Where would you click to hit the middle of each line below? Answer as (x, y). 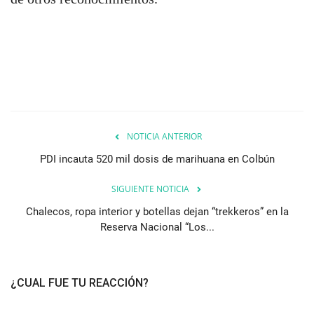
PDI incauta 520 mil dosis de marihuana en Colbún (157, 159)
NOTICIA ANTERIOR (164, 137)
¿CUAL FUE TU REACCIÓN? (80, 283)
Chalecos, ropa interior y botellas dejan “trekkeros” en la (157, 212)
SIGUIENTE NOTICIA (150, 189)
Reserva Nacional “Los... (157, 227)
